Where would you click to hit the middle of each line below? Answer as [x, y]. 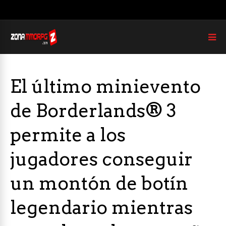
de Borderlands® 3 [93, 110]
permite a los [68, 135]
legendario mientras [101, 207]
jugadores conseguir [101, 159]
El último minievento [105, 86]
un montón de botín [99, 183]
